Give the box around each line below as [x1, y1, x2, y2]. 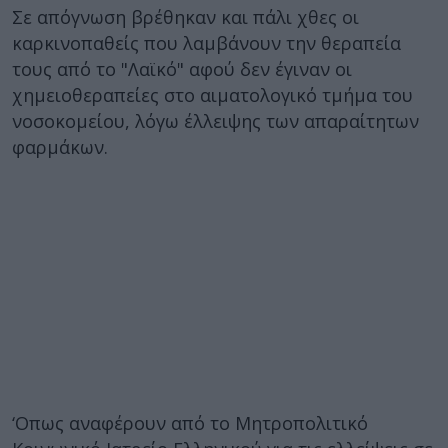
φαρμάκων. [12, 135, 108, 159]
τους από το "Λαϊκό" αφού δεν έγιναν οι [12, 57, 352, 81]
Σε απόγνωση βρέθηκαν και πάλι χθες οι [12, 5, 359, 29]
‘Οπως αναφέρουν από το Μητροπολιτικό [12, 411, 368, 435]
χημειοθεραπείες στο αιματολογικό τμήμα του [12, 83, 413, 107]
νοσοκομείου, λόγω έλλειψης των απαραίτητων [12, 109, 419, 133]
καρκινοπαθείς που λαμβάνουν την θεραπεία [12, 31, 401, 55]
